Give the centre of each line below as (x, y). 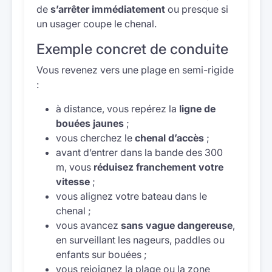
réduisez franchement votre (158, 167)
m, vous (75, 167)
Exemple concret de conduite (132, 49)
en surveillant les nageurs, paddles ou (140, 240)
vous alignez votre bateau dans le (131, 196)
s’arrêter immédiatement (108, 9)
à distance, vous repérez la (117, 109)
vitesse (73, 182)
